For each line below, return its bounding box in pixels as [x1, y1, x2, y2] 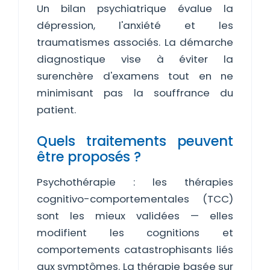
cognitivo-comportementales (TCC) [37, 192, 233, 206]
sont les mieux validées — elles [37, 209, 233, 223]
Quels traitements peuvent [37, 131, 233, 151]
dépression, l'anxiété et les [37, 18, 233, 33]
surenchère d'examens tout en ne [37, 69, 233, 83]
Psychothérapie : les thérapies [37, 175, 233, 189]
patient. [37, 102, 76, 117]
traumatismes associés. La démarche [37, 35, 233, 49]
